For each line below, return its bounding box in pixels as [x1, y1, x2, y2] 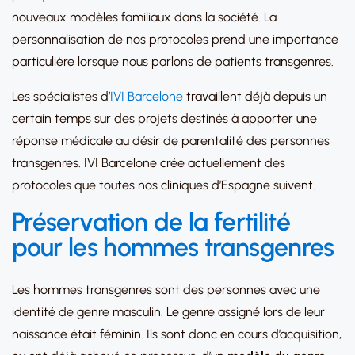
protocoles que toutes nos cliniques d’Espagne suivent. [12, 177, 315, 193]
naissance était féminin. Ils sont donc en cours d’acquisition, [12, 326, 342, 342]
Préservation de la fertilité [12, 207, 291, 237]
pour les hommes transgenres [12, 232, 334, 262]
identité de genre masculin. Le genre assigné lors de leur [12, 304, 325, 319]
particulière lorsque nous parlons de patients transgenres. [12, 54, 334, 69]
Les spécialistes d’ [12, 89, 110, 104]
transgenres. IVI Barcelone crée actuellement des [12, 155, 285, 170]
